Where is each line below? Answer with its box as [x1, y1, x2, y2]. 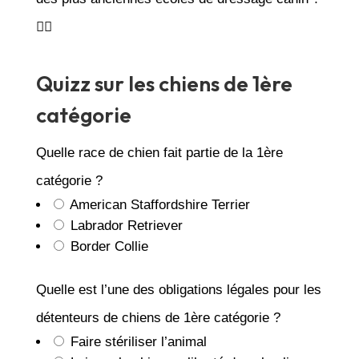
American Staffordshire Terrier [66, 196, 250, 212]
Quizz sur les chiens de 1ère [35, 70, 292, 97]
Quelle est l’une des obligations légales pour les [35, 281, 321, 297]
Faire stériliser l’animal [66, 333, 207, 349]
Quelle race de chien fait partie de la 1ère [35, 144, 283, 160]
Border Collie [66, 238, 148, 254]
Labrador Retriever [66, 217, 183, 233]
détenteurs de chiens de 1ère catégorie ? [35, 309, 280, 325]
